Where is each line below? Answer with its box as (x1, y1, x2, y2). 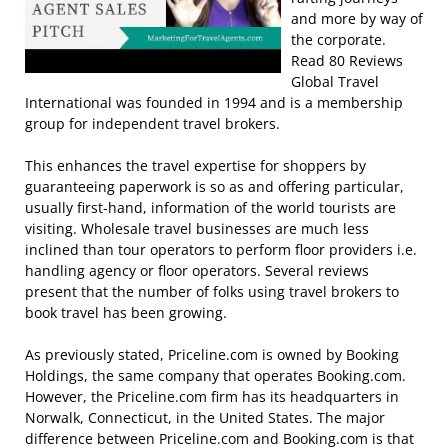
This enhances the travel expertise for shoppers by (25, 156, 366, 175)
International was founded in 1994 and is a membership (25, 93, 403, 112)
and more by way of (291, 9, 423, 28)
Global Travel (291, 72, 379, 91)
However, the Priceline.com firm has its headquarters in (25, 387, 399, 406)
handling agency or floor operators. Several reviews (25, 261, 369, 280)
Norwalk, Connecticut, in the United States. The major (25, 408, 385, 427)
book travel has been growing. (25, 303, 227, 322)
